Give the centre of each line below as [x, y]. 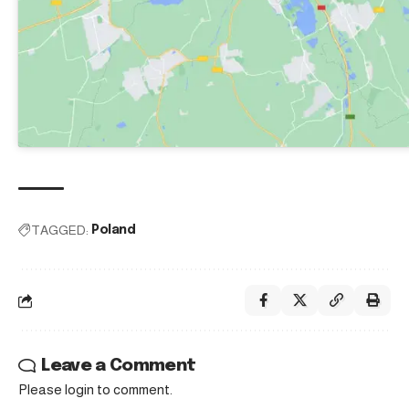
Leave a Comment [119, 366]
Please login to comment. [95, 390]
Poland [114, 231]
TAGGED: [60, 231]
